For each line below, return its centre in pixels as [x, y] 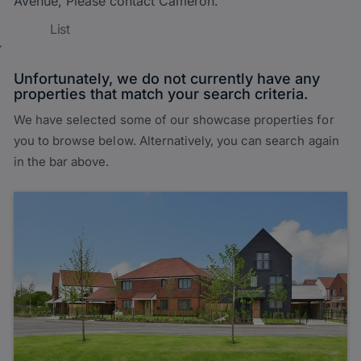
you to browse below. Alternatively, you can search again [176, 141]
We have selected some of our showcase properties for [174, 120]
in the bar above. [62, 162]
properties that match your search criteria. [161, 94]
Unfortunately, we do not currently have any [167, 79]
